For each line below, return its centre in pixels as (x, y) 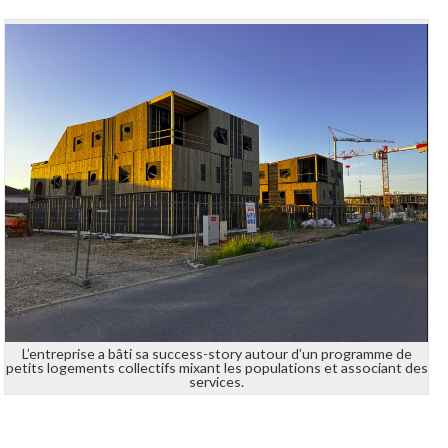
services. (217, 381)
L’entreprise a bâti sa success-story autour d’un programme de (216, 353)
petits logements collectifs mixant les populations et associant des (216, 367)
